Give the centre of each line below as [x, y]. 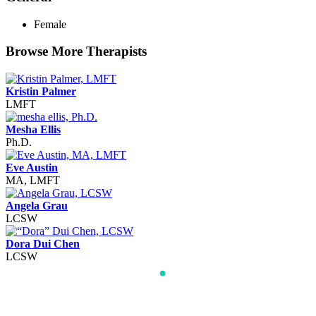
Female [50, 24]
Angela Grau [37, 206]
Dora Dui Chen [43, 244]
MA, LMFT [33, 181]
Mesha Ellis [33, 130]
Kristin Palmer [41, 92]
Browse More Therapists [76, 51]
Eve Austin [32, 168]
